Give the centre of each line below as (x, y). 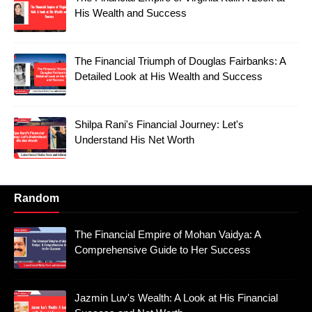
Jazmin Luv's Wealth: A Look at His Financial (176, 298)
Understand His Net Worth (134, 140)
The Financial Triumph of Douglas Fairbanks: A (180, 61)
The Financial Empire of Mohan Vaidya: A (167, 235)
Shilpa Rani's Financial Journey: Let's (159, 125)
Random (37, 198)
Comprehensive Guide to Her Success (163, 250)
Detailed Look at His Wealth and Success (169, 77)
